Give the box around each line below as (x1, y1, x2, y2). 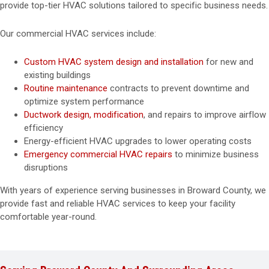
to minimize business (172, 149, 259, 160)
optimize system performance (24, 96, 144, 107)
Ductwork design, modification (24, 109, 144, 120)
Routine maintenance (24, 83, 107, 94)
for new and (204, 56, 253, 67)
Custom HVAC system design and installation (24, 56, 204, 67)
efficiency (24, 122, 63, 133)
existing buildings (24, 70, 91, 80)
